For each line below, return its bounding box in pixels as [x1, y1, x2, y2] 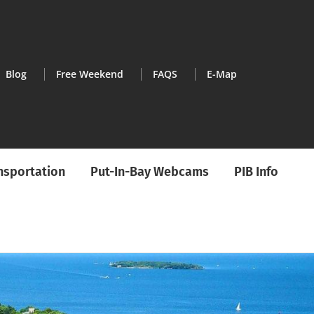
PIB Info [234, 164, 278, 179]
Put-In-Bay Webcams [90, 164, 209, 179]
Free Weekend [55, 67, 123, 81]
